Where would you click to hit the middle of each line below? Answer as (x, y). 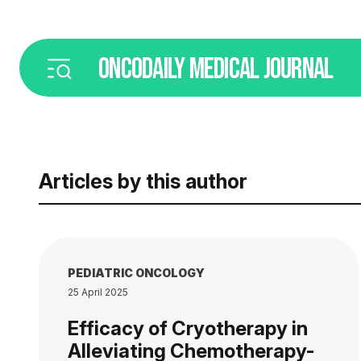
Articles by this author (143, 181)
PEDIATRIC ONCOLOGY (136, 273)
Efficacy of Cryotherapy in (188, 328)
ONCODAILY (144, 69)
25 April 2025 (98, 292)
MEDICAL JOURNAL (261, 69)
